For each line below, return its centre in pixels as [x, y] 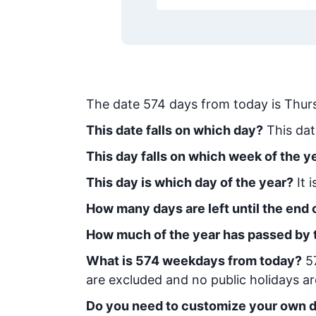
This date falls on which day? [175, 130]
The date [115, 104]
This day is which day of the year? [190, 182]
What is [111, 261]
